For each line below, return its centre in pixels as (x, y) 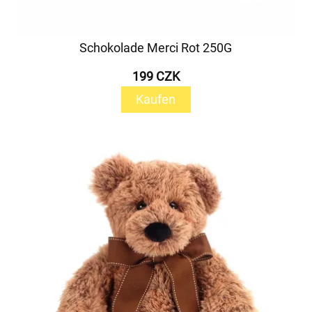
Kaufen (156, 99)
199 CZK (156, 76)
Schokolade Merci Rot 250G (156, 48)
